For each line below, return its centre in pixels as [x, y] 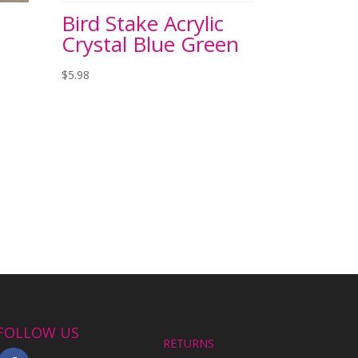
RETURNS [189, 344]
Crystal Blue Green [150, 44]
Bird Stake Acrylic [142, 23]
